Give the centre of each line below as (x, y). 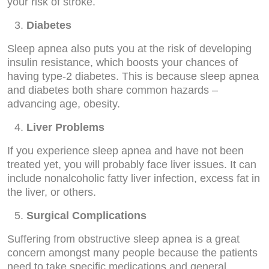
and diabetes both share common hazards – (113, 90)
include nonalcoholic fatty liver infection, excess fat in (134, 178)
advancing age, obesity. (64, 104)
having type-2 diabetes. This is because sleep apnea (133, 76)
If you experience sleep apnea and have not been (125, 151)
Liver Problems (65, 127)
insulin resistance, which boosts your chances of (122, 62)
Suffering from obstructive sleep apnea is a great (123, 239)
